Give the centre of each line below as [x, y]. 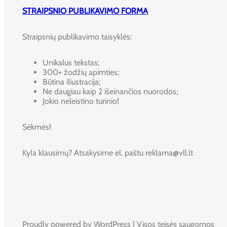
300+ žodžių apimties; [81, 72]
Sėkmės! [37, 127]
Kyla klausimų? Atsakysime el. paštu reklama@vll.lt [108, 153]
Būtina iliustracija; [71, 82]
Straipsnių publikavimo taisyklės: [77, 36]
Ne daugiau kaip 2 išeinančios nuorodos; [110, 91]
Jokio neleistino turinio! [81, 101]
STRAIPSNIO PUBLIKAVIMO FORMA [85, 11]
